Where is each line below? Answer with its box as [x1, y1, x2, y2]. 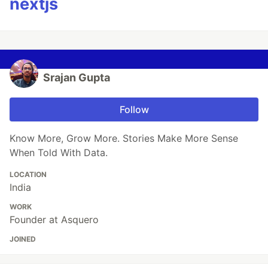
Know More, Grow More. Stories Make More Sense [10, 132, 238, 145]
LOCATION [10, 170, 47, 179]
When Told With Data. [10, 147, 108, 159]
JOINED [10, 234, 36, 244]
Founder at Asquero [10, 214, 99, 226]
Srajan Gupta [43, 71, 110, 84]
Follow [119, 103, 149, 116]
